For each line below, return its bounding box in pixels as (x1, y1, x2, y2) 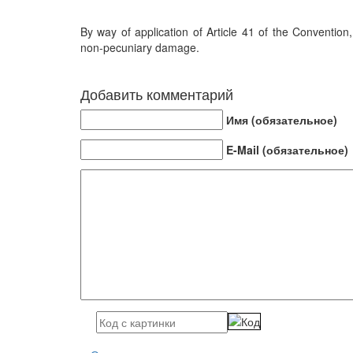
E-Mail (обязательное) (226, 142, 348, 158)
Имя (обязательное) (226, 112, 337, 128)
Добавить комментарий (80, 84, 233, 105)
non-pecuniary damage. (80, 39, 199, 56)
